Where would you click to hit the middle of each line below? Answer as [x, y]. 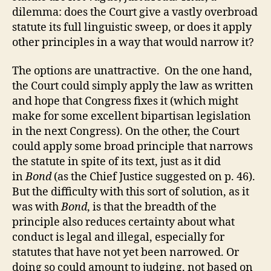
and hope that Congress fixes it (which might [125, 101]
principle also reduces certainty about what [123, 222]
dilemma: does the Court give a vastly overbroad [135, 12]
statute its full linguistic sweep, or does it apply [132, 27]
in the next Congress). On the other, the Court [126, 132]
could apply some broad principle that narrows [132, 147]
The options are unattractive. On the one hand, [132, 71]
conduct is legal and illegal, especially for [118, 237]
